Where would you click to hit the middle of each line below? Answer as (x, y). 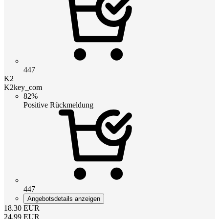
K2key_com (23, 87)
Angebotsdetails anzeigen (64, 198)
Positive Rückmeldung (58, 105)
